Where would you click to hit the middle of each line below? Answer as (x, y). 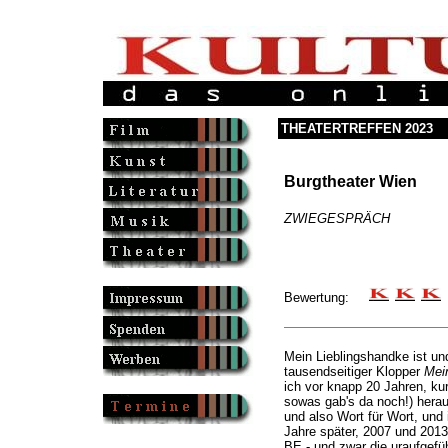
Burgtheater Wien (350, 181)
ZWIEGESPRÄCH (336, 219)
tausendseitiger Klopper (353, 372)
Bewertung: (326, 297)
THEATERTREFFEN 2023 (356, 128)
